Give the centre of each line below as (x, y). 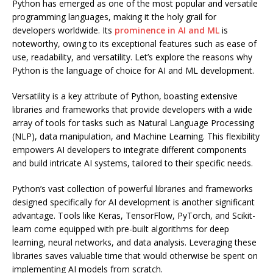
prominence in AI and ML (167, 30)
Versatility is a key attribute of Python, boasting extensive (125, 96)
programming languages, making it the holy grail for (114, 16)
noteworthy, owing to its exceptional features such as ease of (134, 43)
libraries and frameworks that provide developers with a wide (132, 109)
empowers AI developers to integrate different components (129, 149)
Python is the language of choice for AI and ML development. (133, 70)
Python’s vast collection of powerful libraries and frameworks (133, 188)
